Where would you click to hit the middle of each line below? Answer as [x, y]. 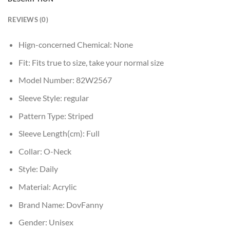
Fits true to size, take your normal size [98, 62]
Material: [35, 186]
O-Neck [57, 151]
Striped [80, 116]
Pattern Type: [43, 116]
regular [76, 98]
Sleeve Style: [41, 98]
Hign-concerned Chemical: [66, 45]
